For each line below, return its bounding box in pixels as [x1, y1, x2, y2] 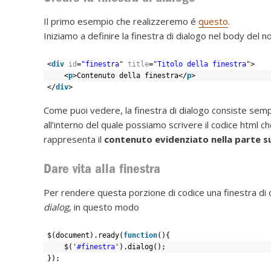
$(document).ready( [47, 231, 123, 240]
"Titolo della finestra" [153, 59, 250, 68]
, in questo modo [69, 201, 139, 214]
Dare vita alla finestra [44, 160, 160, 177]
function [123, 231, 157, 240]
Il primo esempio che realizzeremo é [44, 15, 198, 27]
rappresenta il [44, 132, 104, 145]
